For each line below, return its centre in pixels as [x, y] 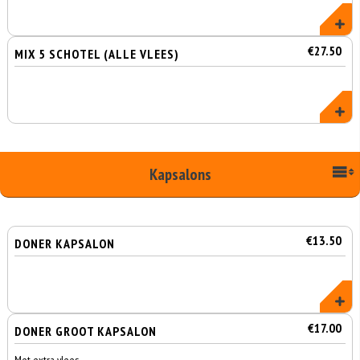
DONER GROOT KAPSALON [86, 331]
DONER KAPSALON [65, 243]
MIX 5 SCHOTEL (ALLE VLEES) [97, 54]
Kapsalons [180, 174]
